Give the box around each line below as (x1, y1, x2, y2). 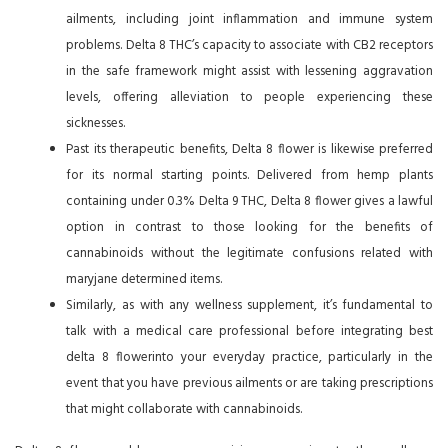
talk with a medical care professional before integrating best (66, 320, 433, 342)
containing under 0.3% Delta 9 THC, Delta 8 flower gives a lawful (66, 190, 433, 212)
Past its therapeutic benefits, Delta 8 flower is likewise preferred (66, 138, 433, 160)
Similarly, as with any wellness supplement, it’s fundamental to (66, 294, 433, 316)
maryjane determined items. (66, 268, 223, 290)
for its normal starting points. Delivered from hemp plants (66, 164, 433, 186)
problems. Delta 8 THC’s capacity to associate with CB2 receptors (66, 34, 433, 56)
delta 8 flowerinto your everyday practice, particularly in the (66, 346, 433, 368)
